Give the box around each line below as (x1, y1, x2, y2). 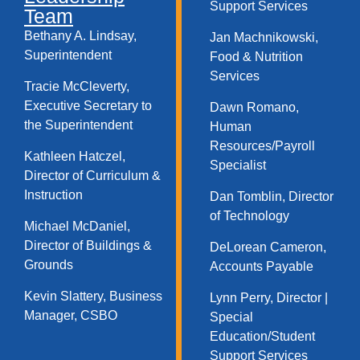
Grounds (24, 258, 73, 272)
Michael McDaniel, (24, 219, 130, 234)
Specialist (209, 158, 266, 173)
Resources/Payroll (209, 139, 315, 153)
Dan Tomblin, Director (209, 190, 333, 204)
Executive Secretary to (24, 99, 152, 113)
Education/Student (209, 329, 315, 344)
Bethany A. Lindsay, (24, 29, 137, 43)
